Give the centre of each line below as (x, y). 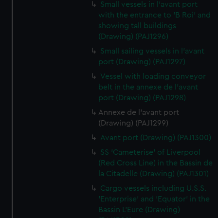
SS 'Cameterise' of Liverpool (151, 152)
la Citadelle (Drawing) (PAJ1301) (154, 174)
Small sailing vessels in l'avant (153, 51)
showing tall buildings (137, 26)
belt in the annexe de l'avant (148, 87)
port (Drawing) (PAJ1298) (142, 98)
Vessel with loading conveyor (153, 76)
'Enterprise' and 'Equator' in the (154, 199)
